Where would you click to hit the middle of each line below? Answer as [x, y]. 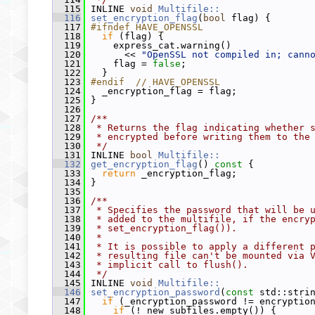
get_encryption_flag [144, 164]
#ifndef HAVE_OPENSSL [147, 27]
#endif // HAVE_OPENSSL [155, 82]
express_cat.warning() [158, 45]
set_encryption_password [155, 292]
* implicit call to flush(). [169, 265]
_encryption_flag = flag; [161, 91]
